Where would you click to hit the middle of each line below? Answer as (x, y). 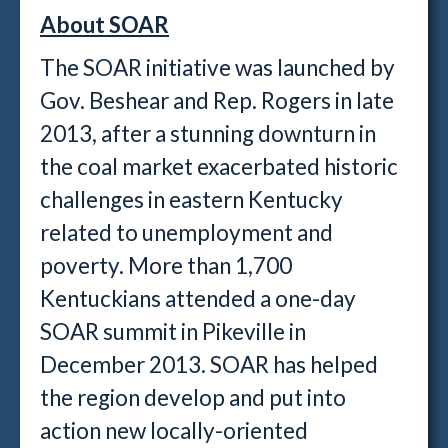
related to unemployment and (186, 232)
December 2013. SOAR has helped (209, 364)
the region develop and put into (193, 397)
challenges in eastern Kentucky (191, 199)
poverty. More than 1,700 (166, 265)
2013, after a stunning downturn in (208, 133)
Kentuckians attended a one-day (198, 298)
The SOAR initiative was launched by (217, 67)
